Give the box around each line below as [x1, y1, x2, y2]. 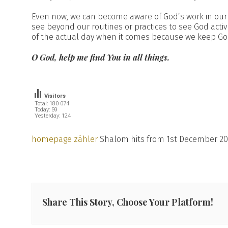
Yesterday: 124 [35, 112, 71, 119]
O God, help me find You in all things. [32, 52, 169, 63]
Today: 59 [35, 106, 58, 113]
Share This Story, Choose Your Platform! [42, 196, 213, 208]
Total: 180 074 [35, 100, 70, 107]
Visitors [44, 93, 66, 99]
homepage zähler [32, 134, 98, 144]
